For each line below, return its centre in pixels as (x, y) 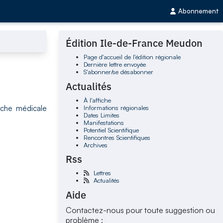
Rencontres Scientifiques (117, 137)
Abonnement (199, 11)
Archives (95, 145)
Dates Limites (101, 115)
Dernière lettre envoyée (114, 64)
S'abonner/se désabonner (118, 72)
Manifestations (104, 122)
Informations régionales (116, 107)
